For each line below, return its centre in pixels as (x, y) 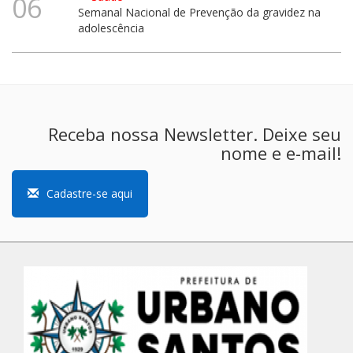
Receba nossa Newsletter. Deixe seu (195, 134)
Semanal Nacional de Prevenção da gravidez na (199, 12)
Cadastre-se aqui (89, 193)
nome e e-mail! (281, 152)
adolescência (111, 28)
